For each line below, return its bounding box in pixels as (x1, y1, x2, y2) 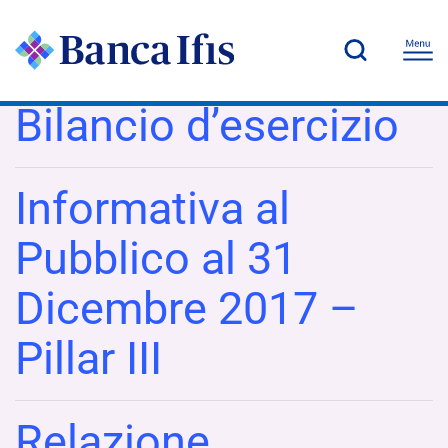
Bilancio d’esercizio (15, 98, 399, 152)
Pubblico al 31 (15, 231, 297, 285)
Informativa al (15, 181, 290, 235)
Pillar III (15, 331, 162, 385)
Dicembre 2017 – (15, 281, 359, 335)
